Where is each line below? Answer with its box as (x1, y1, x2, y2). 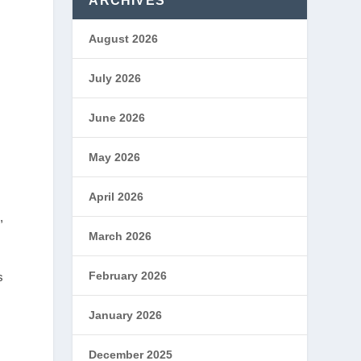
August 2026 (89, 32, 159, 45)
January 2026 (89, 309, 163, 322)
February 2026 (89, 269, 168, 282)
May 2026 (89, 151, 141, 164)
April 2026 (89, 190, 144, 203)
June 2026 (89, 111, 146, 124)
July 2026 (89, 72, 142, 85)
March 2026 (89, 230, 152, 243)
